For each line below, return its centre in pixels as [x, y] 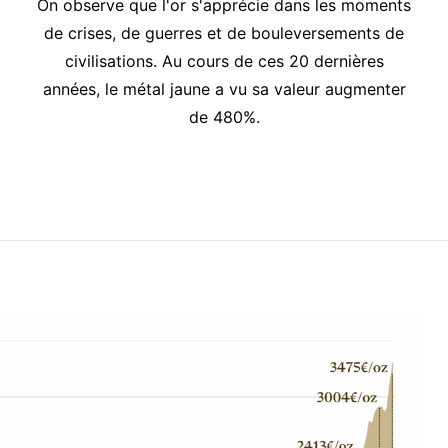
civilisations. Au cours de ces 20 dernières [224, 61]
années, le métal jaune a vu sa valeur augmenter [224, 89]
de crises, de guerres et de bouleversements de [224, 33]
